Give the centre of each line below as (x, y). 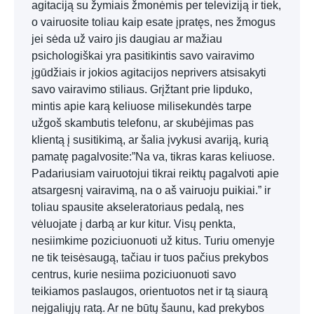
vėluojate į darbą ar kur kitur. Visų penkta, (134, 224)
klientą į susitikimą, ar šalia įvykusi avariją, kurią (150, 140)
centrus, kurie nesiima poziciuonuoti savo (134, 274)
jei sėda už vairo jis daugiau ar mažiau (127, 39)
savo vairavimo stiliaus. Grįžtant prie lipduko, (142, 89)
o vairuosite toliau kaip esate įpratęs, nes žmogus (153, 22)
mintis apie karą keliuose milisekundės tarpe (142, 106)
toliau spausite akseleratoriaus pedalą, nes (138, 207)
